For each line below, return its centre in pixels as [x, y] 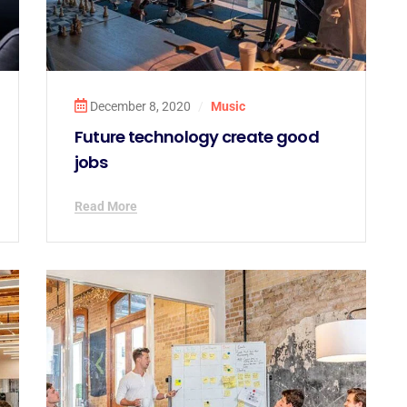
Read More [105, 206]
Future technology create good [197, 136]
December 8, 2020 [140, 106]
